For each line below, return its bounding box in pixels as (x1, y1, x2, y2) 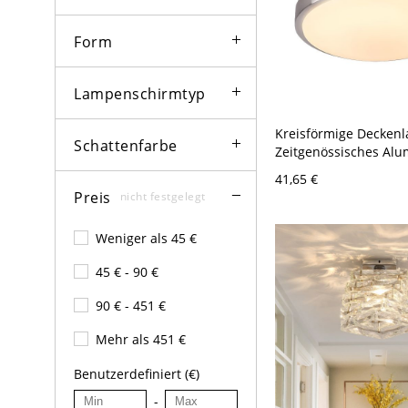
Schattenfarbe (74, 135, 178, 156)
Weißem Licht (275, 178, 358, 197)
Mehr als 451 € (96, 331, 186, 349)
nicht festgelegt (119, 189, 206, 205)
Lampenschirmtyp (74, 83, 206, 104)
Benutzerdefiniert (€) (74, 365, 199, 383)
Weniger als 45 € (96, 229, 197, 248)
